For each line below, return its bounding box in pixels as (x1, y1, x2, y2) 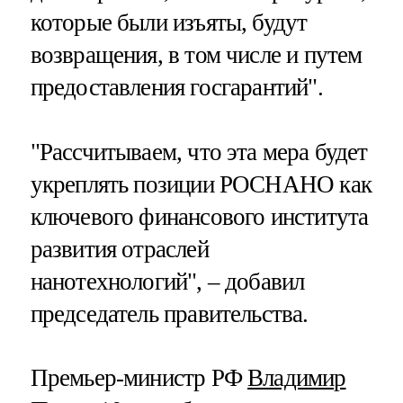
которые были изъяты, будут (30, 9, 308, 37)
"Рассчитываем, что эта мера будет (30, 138, 368, 166)
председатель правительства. (30, 300, 309, 327)
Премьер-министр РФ (30, 363, 248, 391)
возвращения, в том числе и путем (30, 41, 363, 69)
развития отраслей (30, 235, 209, 263)
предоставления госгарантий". (30, 74, 323, 102)
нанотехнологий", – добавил (30, 267, 305, 295)
